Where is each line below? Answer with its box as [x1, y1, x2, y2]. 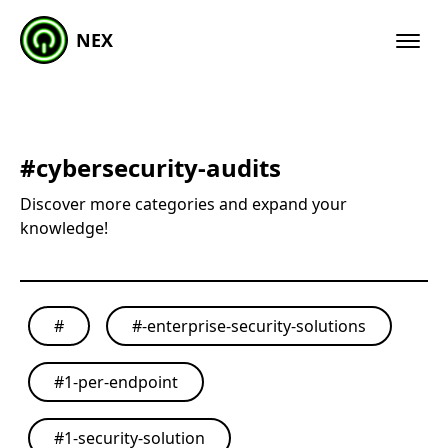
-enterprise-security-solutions [142, 315, 366, 337]
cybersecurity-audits [36, 151, 281, 184]
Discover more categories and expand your [20, 193, 347, 215]
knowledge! [20, 217, 108, 239]
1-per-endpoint [64, 371, 178, 393]
